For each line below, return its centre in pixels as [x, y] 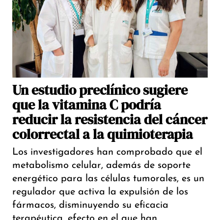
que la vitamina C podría [87, 105]
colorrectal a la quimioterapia [103, 134]
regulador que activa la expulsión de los [100, 192]
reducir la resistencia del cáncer [110, 120]
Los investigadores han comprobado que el [107, 152]
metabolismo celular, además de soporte [101, 166]
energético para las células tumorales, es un [108, 179]
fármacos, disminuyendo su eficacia [90, 206]
